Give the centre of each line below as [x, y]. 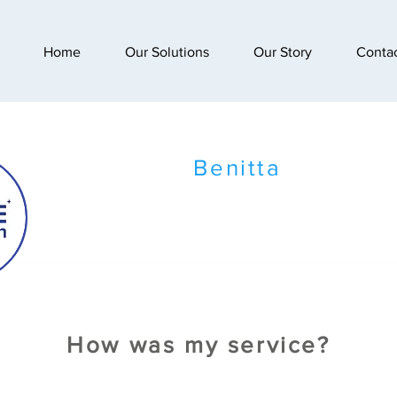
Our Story [283, 52]
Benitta [237, 167]
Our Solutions [167, 52]
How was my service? [198, 345]
